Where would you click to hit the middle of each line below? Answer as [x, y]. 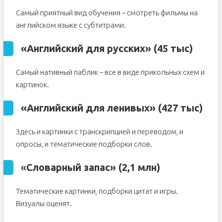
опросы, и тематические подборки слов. [84, 144]
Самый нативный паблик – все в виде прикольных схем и [110, 72]
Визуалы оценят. [44, 204]
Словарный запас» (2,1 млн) [93, 167]
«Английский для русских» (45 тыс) [107, 49]
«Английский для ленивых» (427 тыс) [111, 108]
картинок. [32, 85]
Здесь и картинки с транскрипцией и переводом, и [99, 132]
